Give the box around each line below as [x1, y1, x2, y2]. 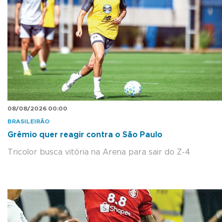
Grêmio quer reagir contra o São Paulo [7, 130, 163, 139]
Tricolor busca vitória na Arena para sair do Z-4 [7, 148, 190, 156]
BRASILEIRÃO [7, 118, 50, 124]
